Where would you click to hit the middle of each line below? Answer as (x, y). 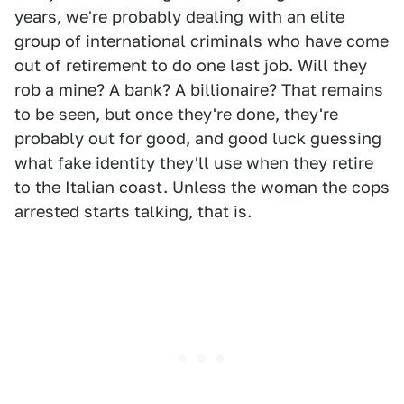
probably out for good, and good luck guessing (198, 139)
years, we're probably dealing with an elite (179, 17)
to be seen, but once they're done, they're (176, 115)
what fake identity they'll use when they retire (194, 163)
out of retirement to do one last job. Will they (191, 66)
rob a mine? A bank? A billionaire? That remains (199, 90)
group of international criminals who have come (202, 41)
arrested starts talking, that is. (133, 212)
